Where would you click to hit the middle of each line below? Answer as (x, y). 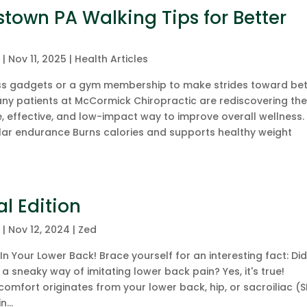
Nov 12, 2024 (39, 230)
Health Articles (112, 59)
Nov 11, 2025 (38, 59)
